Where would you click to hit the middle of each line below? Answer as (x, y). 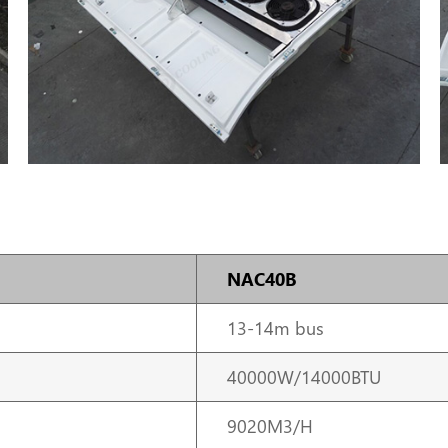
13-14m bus (275, 328)
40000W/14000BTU (303, 377)
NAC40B (261, 279)
